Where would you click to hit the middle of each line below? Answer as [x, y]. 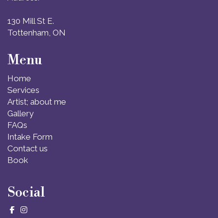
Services [23, 90]
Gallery [20, 113]
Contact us [27, 148]
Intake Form [30, 136]
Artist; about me [37, 101]
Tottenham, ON [36, 32]
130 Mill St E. [31, 21]
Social [26, 192]
